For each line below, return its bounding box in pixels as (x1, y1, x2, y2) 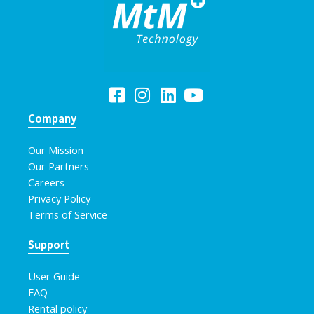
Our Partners (28, 158, 89, 173)
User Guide (28, 268, 80, 283)
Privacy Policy (28, 191, 90, 205)
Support (28, 236, 69, 252)
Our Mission (28, 142, 83, 157)
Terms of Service (28, 207, 107, 221)
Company (28, 110, 76, 125)
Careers (28, 175, 64, 189)
